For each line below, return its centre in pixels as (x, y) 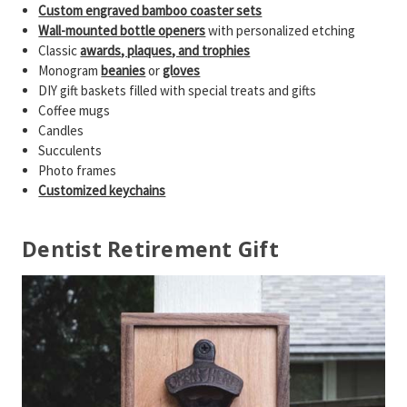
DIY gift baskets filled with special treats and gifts (178, 90)
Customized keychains (102, 190)
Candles (61, 130)
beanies (124, 70)
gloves (182, 70)
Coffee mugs (74, 110)
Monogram (70, 70)
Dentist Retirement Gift (150, 249)
